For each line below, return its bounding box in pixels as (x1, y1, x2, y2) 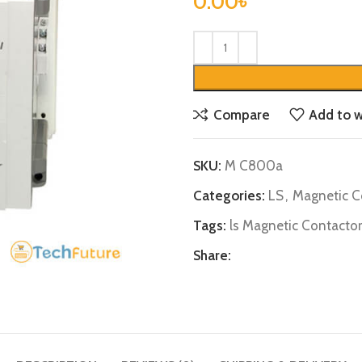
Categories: (193, 187, 265, 204)
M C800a (225, 158, 283, 174)
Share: (193, 247, 231, 263)
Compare (213, 106, 270, 123)
